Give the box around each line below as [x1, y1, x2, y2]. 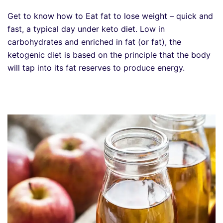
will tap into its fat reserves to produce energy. [7, 63, 185, 73]
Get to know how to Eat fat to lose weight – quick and [7, 11, 213, 21]
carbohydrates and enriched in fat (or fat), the [7, 37, 181, 47]
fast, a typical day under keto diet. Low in [7, 24, 165, 34]
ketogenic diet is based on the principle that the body [7, 50, 211, 60]
